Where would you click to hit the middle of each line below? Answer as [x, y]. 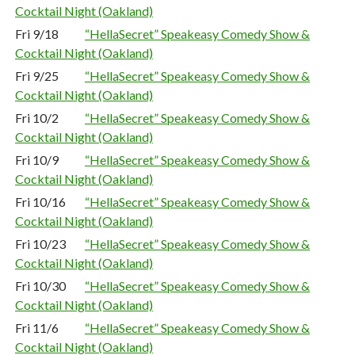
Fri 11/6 [37, 328]
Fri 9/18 [37, 34]
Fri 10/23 [40, 244]
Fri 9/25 [37, 76]
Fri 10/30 [40, 286]
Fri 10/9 [37, 160]
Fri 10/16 [40, 202]
